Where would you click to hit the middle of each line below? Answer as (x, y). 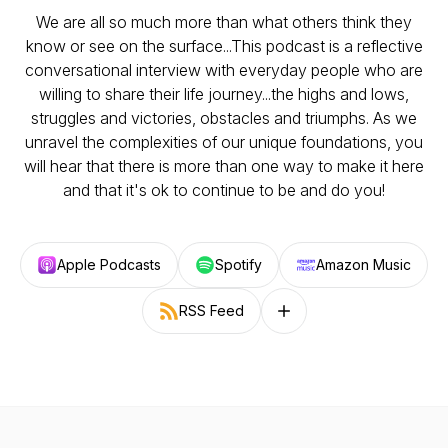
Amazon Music (363, 264)
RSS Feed (211, 310)
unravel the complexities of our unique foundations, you (224, 142)
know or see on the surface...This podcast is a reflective (224, 46)
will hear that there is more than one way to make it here (224, 166)
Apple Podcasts (109, 264)
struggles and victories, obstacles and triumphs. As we (224, 118)
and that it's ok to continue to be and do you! (224, 190)
